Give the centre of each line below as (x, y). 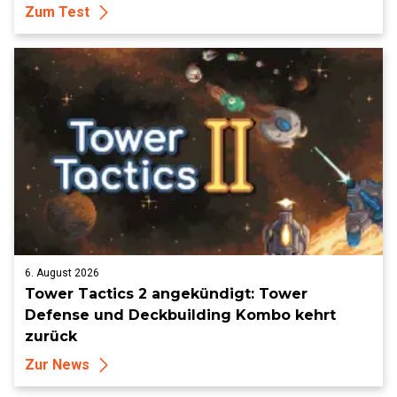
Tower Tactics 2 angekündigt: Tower (166, 294)
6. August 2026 (62, 273)
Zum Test (57, 12)
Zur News (57, 365)
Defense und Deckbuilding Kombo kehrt (180, 315)
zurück (51, 336)
